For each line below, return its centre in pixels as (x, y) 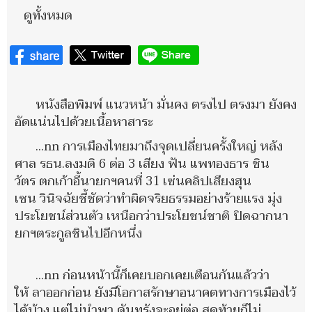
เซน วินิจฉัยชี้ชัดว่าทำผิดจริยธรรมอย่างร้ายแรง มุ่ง (148, 198)
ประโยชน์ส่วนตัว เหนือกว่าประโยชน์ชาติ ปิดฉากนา (151, 216)
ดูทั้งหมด (48, 15)
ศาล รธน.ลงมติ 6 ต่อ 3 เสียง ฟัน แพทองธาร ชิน (142, 164)
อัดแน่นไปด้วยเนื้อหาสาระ (84, 122)
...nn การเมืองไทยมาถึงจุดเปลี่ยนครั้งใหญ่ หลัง (159, 146)
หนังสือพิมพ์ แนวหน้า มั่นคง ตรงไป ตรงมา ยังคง (166, 104)
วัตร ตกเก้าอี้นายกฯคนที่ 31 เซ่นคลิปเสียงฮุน (133, 181)
